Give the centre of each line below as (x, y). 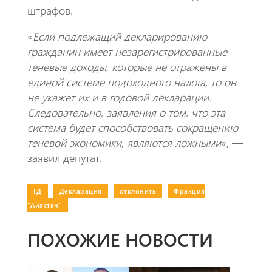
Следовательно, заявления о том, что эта (126, 112)
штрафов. (50, 10)
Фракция (189, 191)
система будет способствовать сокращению (132, 127)
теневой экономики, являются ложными (124, 142)
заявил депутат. (64, 158)
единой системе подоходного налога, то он (131, 82)
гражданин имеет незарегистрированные (127, 51)
